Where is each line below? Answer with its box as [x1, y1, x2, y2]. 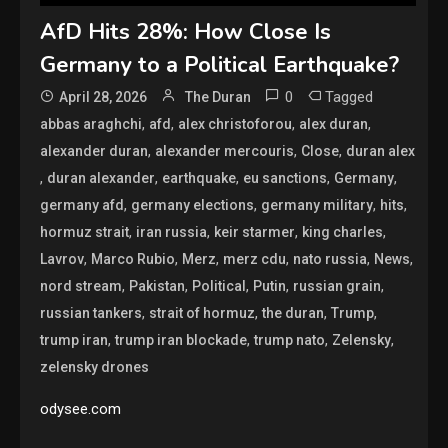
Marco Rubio [91, 250, 176, 267]
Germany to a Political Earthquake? [40, 49, 400, 80]
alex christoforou [178, 115, 293, 132]
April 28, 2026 [59, 88, 148, 105]
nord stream [40, 277, 123, 294]
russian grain [293, 277, 382, 294]
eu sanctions [243, 169, 328, 186]
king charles [302, 223, 384, 240]
